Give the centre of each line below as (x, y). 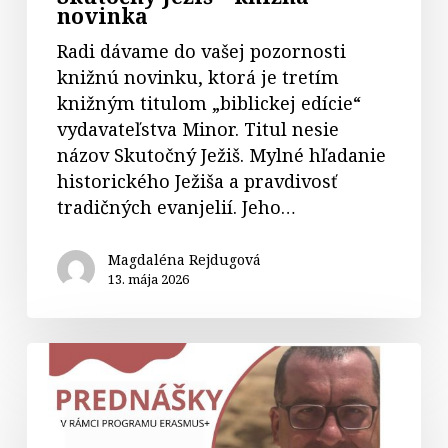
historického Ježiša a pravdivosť (196, 180)
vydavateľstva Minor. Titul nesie (197, 128)
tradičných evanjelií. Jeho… (176, 206)
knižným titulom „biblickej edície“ (208, 102)
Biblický (60, 354)
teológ (53, 380)
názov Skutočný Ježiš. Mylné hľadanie (221, 154)
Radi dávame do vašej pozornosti (201, 50)
